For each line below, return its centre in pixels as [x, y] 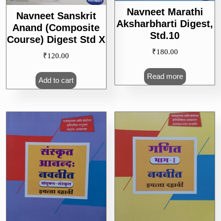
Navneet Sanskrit [56, 16]
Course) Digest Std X [56, 39]
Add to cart [56, 80]
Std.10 [165, 35]
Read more [165, 76]
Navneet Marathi [165, 12]
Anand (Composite [56, 27]
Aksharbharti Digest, [165, 23]
